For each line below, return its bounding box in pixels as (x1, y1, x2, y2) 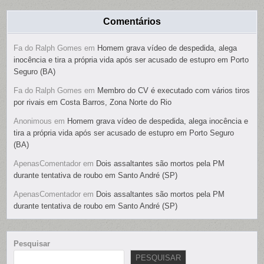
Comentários (103, 16, 161, 27)
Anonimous (14, 117, 52, 126)
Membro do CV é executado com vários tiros (97, 86, 250, 95)
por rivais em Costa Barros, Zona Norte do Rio (14, 98, 172, 107)
